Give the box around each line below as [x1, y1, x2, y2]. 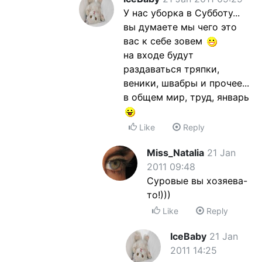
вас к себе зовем [123, 35, 205, 47]
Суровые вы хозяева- [147, 175, 247, 187]
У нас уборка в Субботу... [123, 7, 240, 19]
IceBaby [170, 230, 206, 242]
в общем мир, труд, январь [123, 91, 249, 103]
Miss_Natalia [147, 147, 204, 158]
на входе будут [123, 49, 194, 61]
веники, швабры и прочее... [123, 77, 249, 89]
